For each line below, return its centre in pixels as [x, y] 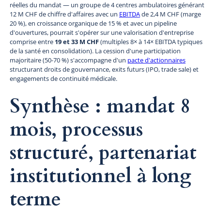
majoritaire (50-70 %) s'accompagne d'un [69, 60]
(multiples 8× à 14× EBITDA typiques [151, 41]
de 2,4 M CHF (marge [170, 14]
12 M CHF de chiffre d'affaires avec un [64, 14]
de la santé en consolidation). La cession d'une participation [95, 51]
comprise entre [32, 41]
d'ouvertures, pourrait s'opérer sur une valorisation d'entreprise [102, 32]
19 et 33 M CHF [77, 41]
